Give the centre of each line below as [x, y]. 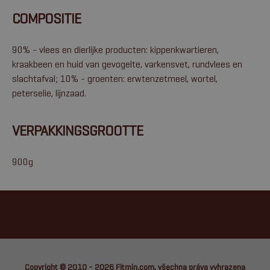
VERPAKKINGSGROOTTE [77, 131]
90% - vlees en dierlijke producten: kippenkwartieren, [115, 50]
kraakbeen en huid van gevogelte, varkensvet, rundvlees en [127, 64]
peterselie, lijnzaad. [49, 93]
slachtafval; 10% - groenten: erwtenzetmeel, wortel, [115, 79]
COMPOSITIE [46, 19]
